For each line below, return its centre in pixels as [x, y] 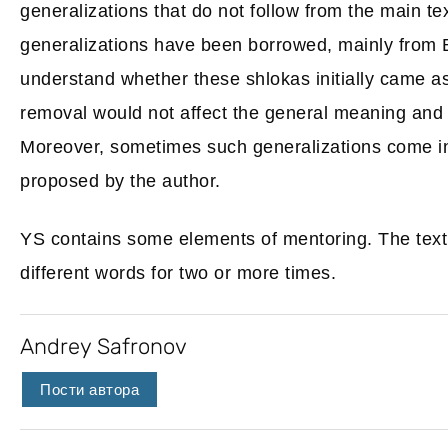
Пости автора [89, 390]
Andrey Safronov [103, 347]
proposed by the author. [120, 181]
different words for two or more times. [178, 273]
